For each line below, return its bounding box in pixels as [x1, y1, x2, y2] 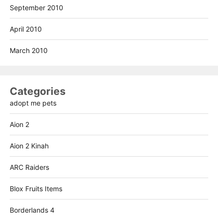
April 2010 [10, 25, 42, 34]
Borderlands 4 [10, 206, 54, 215]
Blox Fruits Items [10, 184, 62, 193]
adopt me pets [10, 99, 56, 108]
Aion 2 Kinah [10, 142, 49, 150]
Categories [10, 85, 66, 98]
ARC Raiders [10, 163, 49, 172]
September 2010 [10, 3, 63, 12]
